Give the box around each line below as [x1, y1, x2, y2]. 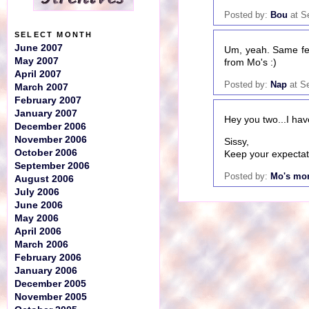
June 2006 [14, 200, 63, 210]
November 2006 [14, 134, 87, 145]
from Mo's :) [224, 57, 277, 68]
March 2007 [14, 82, 68, 92]
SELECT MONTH [14, 30, 93, 39]
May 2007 [14, 56, 59, 66]
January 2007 [14, 108, 77, 119]
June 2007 [14, 43, 63, 53]
